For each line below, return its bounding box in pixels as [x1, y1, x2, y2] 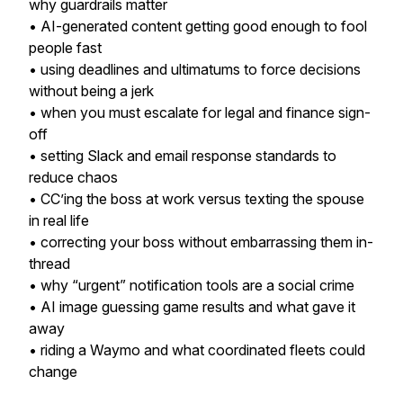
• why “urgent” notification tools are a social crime [29, 276, 358, 294]
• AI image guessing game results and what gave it [29, 298, 355, 316]
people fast [29, 39, 105, 57]
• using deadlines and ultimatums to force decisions [29, 60, 361, 78]
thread [29, 255, 74, 273]
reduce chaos [29, 168, 121, 186]
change [29, 363, 81, 381]
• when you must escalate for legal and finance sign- [29, 103, 371, 121]
